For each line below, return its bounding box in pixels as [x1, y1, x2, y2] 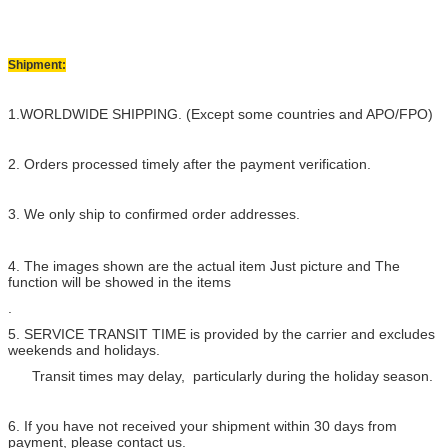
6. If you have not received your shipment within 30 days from [8, 418, 397, 434]
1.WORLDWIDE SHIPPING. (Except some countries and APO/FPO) [8, 106, 433, 122]
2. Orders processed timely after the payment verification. [8, 156, 371, 172]
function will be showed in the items [8, 274, 231, 290]
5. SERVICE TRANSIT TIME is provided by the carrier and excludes [8, 326, 435, 342]
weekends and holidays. [8, 342, 160, 358]
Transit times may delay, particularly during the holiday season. [8, 368, 433, 384]
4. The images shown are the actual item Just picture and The [8, 258, 400, 274]
